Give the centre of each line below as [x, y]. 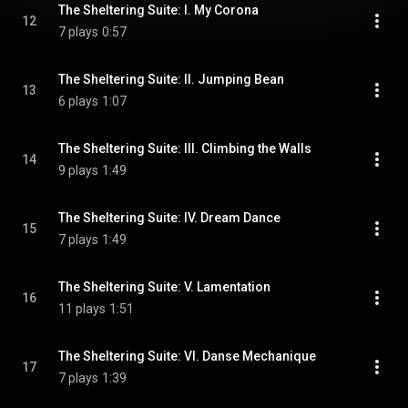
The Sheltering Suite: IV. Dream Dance [169, 218]
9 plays [78, 170]
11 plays [82, 309]
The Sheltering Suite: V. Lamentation [164, 287]
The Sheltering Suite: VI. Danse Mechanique [187, 356]
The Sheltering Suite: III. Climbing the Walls [185, 148]
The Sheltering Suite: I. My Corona [158, 10]
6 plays [78, 101]
